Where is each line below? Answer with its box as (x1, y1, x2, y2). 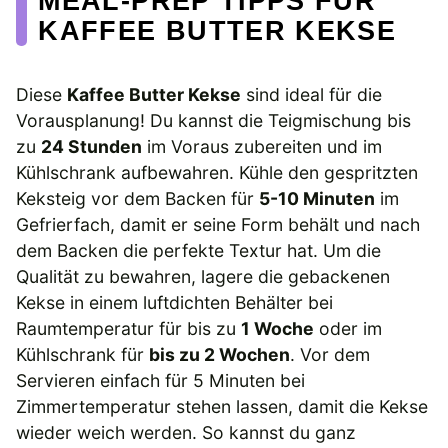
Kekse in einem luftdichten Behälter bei (16, 291, 333, 313)
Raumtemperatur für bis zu (16, 317, 241, 339)
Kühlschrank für (16, 343, 149, 365)
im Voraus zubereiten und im (142, 135, 382, 157)
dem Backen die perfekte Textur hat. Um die (16, 239, 381, 261)
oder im (314, 317, 382, 339)
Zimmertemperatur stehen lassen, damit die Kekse (16, 395, 428, 417)
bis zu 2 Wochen (149, 343, 290, 365)
